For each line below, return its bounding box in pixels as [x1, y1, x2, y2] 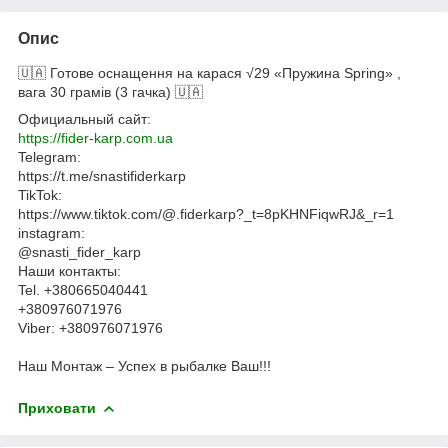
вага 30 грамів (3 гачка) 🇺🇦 [18, 83, 203, 100]
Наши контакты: [18, 262, 121, 279]
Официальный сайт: [18, 110, 155, 127]
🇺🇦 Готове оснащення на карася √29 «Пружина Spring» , [18, 64, 401, 81]
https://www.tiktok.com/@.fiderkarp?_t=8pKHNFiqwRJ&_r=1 [18, 205, 394, 222]
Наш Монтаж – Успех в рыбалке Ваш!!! [18, 357, 271, 374]
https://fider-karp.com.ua [18, 129, 173, 146]
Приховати [18, 399, 96, 416]
